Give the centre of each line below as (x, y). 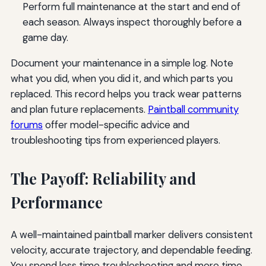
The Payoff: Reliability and (103, 178)
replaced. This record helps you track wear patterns (126, 94)
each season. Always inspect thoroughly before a (132, 22)
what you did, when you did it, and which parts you (121, 78)
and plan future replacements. (79, 109)
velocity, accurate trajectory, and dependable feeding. (131, 250)
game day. (45, 38)
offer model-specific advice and (116, 124)
